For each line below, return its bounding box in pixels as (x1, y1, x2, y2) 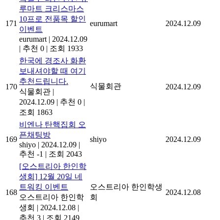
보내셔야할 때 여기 (19, 67, 86, 76)
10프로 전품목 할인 (19, 15, 86, 24)
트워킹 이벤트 (19, 183, 68, 192)
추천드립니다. (19, 77, 68, 86)
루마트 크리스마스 (19, 4, 84, 13)
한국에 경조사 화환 (19, 56, 86, 65)
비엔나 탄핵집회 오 (19, 120, 86, 129)
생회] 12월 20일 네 (19, 172, 82, 181)
